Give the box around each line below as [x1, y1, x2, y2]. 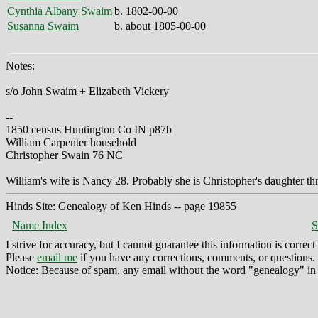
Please [6, 251, 37, 263]
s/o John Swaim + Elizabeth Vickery [6, 84, 169, 97]
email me [37, 251, 77, 263]
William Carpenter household [6, 136, 136, 148]
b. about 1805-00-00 [114, 19, 206, 32]
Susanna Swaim [7, 19, 79, 32]
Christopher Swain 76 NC [6, 148, 123, 161]
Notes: [6, 59, 35, 72]
